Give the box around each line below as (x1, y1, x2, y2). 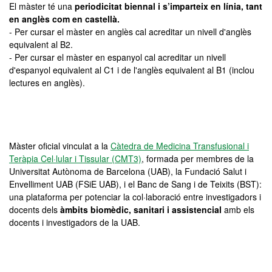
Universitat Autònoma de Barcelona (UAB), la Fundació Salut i (9, 165, 246, 177)
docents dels (9, 203, 60, 216)
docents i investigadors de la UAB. (9, 216, 140, 228)
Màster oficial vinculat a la (9, 140, 110, 152)
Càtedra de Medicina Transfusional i (110, 140, 249, 152)
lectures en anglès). (9, 76, 85, 89)
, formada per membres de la (141, 152, 254, 165)
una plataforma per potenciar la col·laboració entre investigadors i (9, 191, 261, 203)
